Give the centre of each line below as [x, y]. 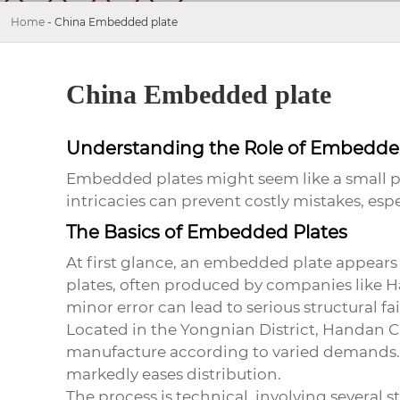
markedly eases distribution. [173, 375]
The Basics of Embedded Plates [206, 233]
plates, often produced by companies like [225, 285]
